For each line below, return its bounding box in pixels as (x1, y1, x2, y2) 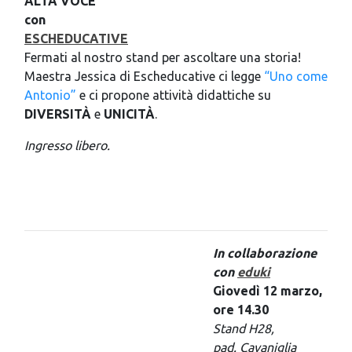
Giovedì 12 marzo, (213, 283, 322, 298)
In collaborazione (213, 245, 317, 260)
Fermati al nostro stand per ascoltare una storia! (24, 49, 301, 64)
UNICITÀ (104, 106, 155, 121)
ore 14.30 (213, 302, 275, 317)
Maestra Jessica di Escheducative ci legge (24, 68, 264, 83)
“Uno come (264, 68, 328, 83)
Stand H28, (213, 321, 274, 335)
